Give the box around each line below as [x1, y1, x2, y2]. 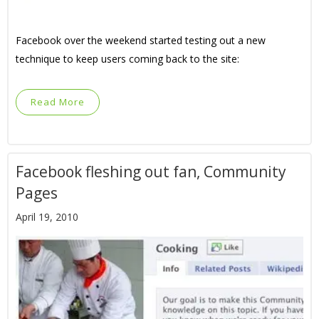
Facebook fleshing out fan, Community [16, 162, 286, 182]
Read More [31, 95, 85, 108]
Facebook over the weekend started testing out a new [16, 33, 266, 47]
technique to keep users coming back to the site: [16, 52, 239, 66]
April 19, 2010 [16, 210, 78, 224]
